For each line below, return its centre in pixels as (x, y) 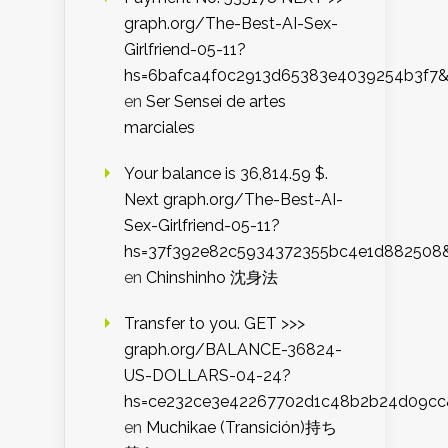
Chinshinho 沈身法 (212, 278)
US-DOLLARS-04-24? (207, 376)
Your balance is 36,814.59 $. (226, 174)
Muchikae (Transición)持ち (241, 428)
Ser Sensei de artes (216, 102)
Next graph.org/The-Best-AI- (233, 200)
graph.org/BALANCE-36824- (233, 350)
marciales (159, 128)
